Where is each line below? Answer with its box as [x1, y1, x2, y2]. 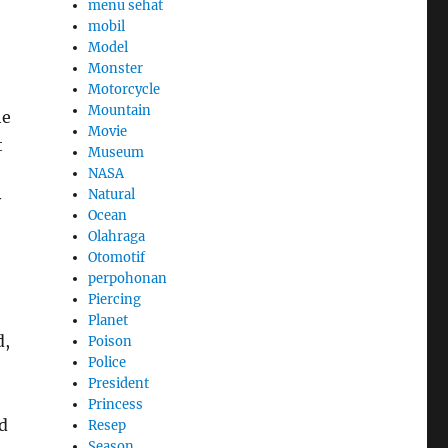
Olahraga [88, 227, 146, 245]
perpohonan [88, 269, 168, 287]
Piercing [88, 290, 142, 308]
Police [88, 353, 127, 371]
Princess [88, 395, 144, 413]
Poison [88, 332, 133, 350]
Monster [88, 59, 144, 77]
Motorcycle [88, 80, 161, 98]
